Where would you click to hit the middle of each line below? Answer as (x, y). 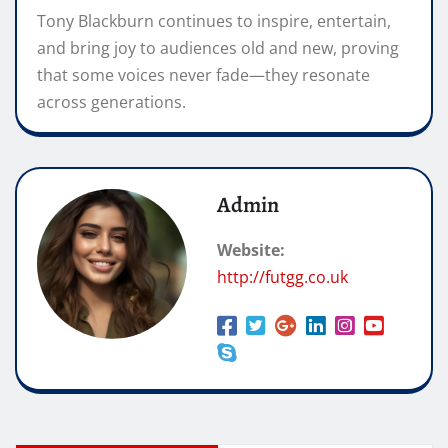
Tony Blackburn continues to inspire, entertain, (214, 20)
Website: (251, 249)
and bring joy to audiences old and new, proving (218, 47)
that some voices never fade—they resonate (203, 74)
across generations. (111, 101)
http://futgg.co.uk (282, 276)
